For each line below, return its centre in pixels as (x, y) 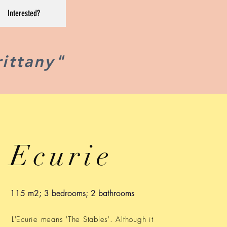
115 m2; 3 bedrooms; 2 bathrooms (72, 193)
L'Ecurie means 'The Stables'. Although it (82, 219)
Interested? (24, 13)
